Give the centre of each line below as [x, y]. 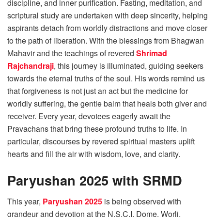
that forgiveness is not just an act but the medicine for [98, 91]
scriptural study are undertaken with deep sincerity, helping [108, 15]
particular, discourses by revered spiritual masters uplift [101, 141]
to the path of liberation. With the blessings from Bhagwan [106, 41]
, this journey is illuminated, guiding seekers [129, 66]
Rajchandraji [31, 66]
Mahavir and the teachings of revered [72, 53]
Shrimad [152, 53]
